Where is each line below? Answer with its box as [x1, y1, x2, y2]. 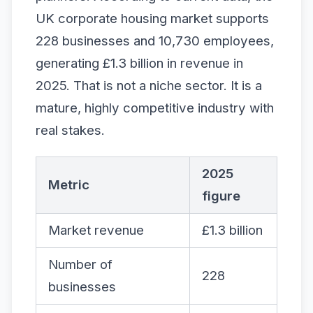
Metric [48, 176, 89, 193]
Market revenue [48, 221, 144, 238]
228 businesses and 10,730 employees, [36, 32, 274, 49]
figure [202, 187, 240, 204]
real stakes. [36, 122, 105, 138]
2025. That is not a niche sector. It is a [36, 77, 262, 94]
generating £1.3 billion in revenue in [36, 54, 243, 71]
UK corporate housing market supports [36, 10, 269, 27]
